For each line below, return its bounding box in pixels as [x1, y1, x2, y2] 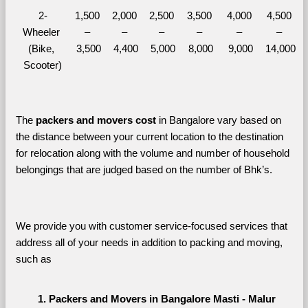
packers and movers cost [35, 114, 156, 126]
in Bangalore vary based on [155, 114, 281, 126]
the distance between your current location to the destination [15, 131, 283, 142]
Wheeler [23, 26, 60, 38]
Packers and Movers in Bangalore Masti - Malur [48, 293, 276, 305]
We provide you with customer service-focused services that [15, 220, 287, 232]
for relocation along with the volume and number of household [15, 147, 289, 159]
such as [15, 253, 52, 265]
